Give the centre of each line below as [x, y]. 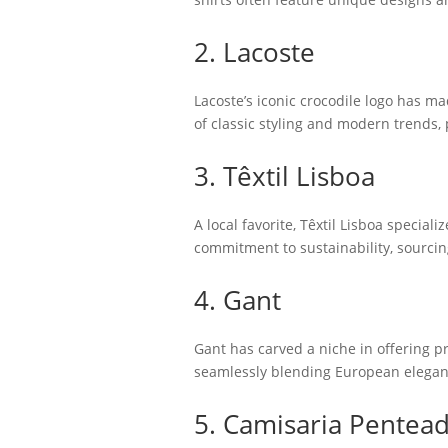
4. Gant [237, 300]
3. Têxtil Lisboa [284, 176]
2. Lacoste [254, 52]
